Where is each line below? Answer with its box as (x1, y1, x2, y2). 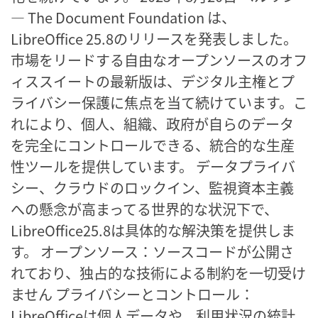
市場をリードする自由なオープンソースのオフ (11, 49, 307, 70)
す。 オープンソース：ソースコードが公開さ (11, 241, 294, 262)
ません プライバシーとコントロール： (11, 283, 254, 305)
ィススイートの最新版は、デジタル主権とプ (11, 70, 295, 92)
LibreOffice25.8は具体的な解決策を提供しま (11, 219, 295, 241)
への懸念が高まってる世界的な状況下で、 (11, 198, 278, 219)
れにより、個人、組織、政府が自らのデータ (11, 113, 294, 134)
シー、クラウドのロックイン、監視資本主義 (11, 177, 294, 198)
